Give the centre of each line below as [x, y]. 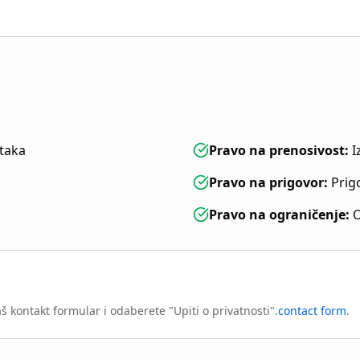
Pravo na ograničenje [277, 215]
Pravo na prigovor [266, 182]
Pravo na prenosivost [277, 150]
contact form [312, 311]
